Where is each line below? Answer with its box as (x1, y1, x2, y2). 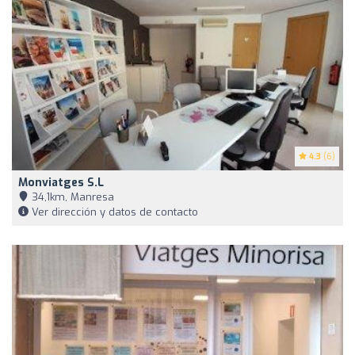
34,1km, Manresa (29, 189, 114, 204)
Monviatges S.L (18, 174, 104, 190)
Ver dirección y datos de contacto (29, 204, 198, 219)
